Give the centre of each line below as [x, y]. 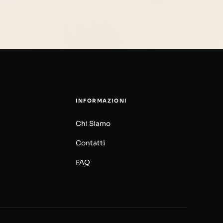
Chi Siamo [93, 123]
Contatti [90, 143]
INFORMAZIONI [101, 101]
